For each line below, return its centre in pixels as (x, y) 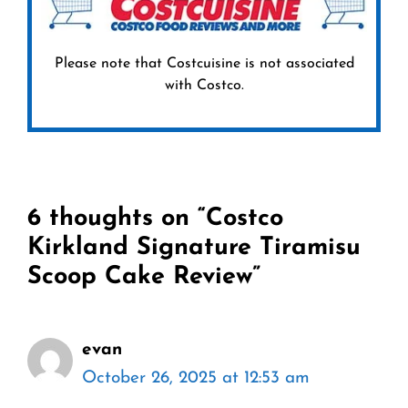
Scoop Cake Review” (144, 277)
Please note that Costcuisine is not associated (204, 63)
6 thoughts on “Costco (155, 219)
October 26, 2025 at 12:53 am (196, 378)
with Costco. (204, 85)
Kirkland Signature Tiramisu (194, 248)
